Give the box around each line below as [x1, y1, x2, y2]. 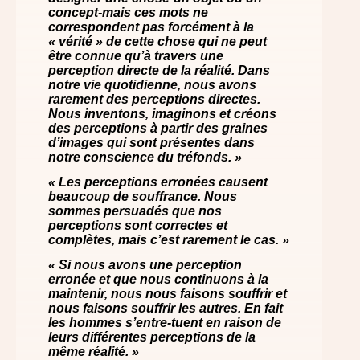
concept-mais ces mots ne [48, 5, 208, 19]
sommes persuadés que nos [48, 203, 222, 218]
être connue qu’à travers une [48, 48, 223, 63]
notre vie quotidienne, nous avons [48, 77, 256, 92]
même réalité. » [48, 344, 139, 358]
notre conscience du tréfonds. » [48, 149, 242, 164]
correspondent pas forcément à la [48, 19, 254, 34]
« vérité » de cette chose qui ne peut [48, 34, 267, 48]
